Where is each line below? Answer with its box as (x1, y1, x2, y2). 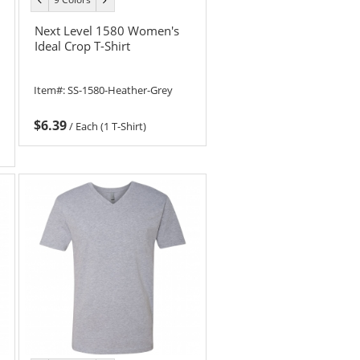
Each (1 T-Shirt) (76, 119, 147, 134)
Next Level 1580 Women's (34, 22, 179, 39)
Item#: (34, 83, 68, 98)
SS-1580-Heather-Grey (67, 83, 174, 98)
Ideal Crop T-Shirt (34, 37, 130, 54)
